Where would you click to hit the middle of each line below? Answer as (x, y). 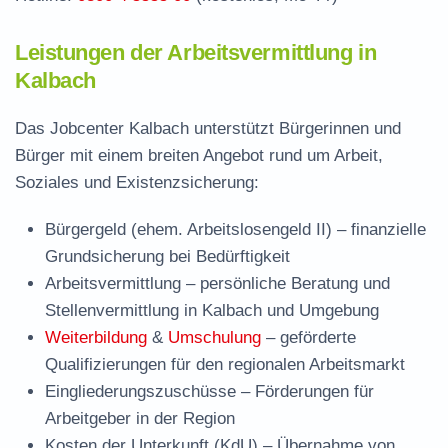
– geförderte (308, 337)
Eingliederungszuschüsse (140, 391)
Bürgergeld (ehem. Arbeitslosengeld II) (188, 229)
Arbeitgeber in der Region (140, 418)
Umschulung (214, 337)
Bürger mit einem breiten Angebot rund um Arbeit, (199, 155)
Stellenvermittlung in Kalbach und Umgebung (212, 310)
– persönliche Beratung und (285, 283)
